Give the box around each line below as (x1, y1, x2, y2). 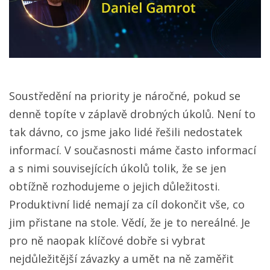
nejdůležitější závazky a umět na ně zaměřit (9, 251, 234, 266)
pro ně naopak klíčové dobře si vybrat (9, 233, 206, 248)
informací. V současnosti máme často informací (9, 142, 256, 157)
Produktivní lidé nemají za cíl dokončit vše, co (9, 196, 245, 212)
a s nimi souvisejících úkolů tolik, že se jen (9, 160, 226, 175)
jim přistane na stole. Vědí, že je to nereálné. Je (9, 215, 250, 230)
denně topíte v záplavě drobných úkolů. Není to (9, 106, 256, 121)
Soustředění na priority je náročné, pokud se (9, 88, 240, 103)
